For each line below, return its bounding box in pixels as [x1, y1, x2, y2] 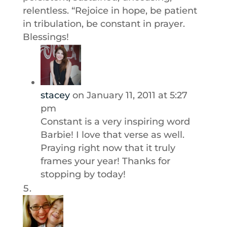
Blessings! [22, 31, 69, 43]
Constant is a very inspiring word [40, 116, 190, 127]
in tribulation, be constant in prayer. [22, 18, 185, 29]
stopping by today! [40, 169, 126, 180]
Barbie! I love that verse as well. [40, 129, 184, 140]
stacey [40, 90, 70, 101]
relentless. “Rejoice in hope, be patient [22, 5, 197, 16]
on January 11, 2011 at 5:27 [72, 90, 187, 101]
